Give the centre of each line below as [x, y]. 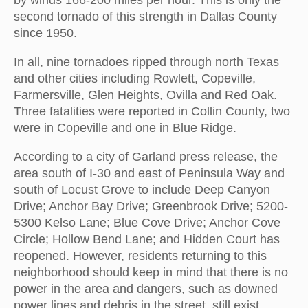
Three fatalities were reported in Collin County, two [152, 112]
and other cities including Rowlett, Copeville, [135, 79]
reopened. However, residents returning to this [140, 256]
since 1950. [45, 33]
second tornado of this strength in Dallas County [145, 17]
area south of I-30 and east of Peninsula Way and [149, 174]
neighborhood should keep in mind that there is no [151, 273]
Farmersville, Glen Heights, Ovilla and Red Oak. [145, 95]
